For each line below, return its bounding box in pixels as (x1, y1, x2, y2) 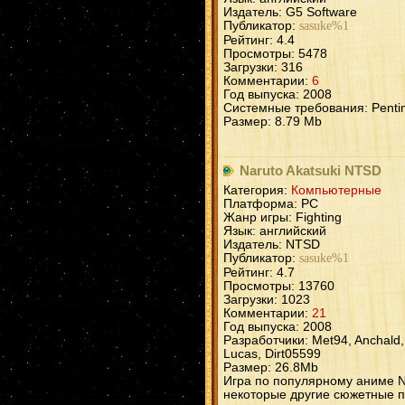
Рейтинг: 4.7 (223, 266, 295, 280)
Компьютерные (291, 184, 381, 198)
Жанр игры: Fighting (223, 211, 342, 225)
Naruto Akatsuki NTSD (240, 163, 381, 179)
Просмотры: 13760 (223, 279, 334, 294)
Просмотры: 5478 (223, 46, 327, 61)
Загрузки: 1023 (223, 293, 310, 307)
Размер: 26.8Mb (223, 361, 318, 375)
